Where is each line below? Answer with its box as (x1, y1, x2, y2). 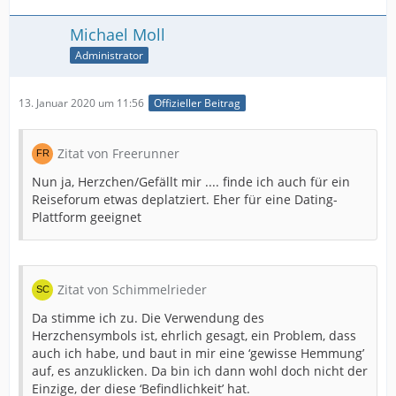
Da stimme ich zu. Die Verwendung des (32, 309, 264, 327)
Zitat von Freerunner (57, 145, 179, 163)
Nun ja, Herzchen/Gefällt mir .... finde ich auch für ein (32, 173, 350, 191)
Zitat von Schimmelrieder (57, 281, 207, 299)
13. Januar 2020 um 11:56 (19, 95, 144, 111)
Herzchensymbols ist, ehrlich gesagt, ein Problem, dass (32, 327, 356, 345)
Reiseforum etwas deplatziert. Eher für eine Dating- (32, 191, 338, 209)
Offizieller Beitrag (154, 95, 240, 111)
